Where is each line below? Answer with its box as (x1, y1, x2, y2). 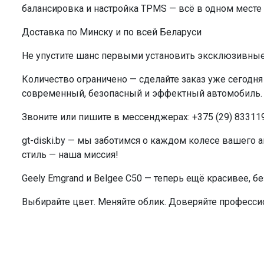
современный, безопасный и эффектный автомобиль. (22, 88, 262, 100)
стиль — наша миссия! (22, 149, 118, 161)
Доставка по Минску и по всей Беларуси (22, 27, 202, 38)
